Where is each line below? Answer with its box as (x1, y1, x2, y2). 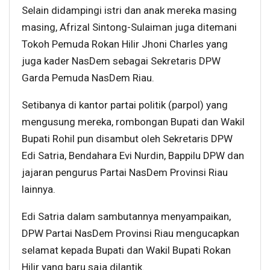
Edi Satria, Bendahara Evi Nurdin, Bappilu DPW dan (22, 149, 244, 162)
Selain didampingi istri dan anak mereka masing (22, 4, 237, 17)
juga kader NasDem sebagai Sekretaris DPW (22, 55, 221, 67)
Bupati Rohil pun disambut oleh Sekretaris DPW (22, 133, 233, 145)
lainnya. (22, 183, 55, 196)
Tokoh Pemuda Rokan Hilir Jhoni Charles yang (22, 38, 228, 51)
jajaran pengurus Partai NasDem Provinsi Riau (22, 166, 228, 179)
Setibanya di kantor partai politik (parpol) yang (22, 99, 228, 111)
